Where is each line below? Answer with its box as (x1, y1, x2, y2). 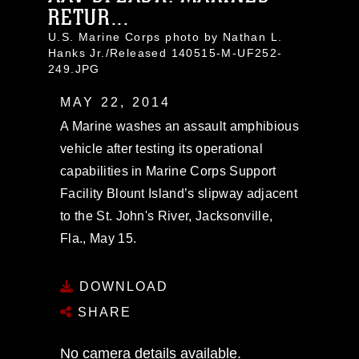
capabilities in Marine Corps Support (60, 163, 276, 178)
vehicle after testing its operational (60, 141, 263, 155)
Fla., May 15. (60, 231, 137, 245)
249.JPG (48, 62, 100, 75)
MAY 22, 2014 (60, 95, 171, 109)
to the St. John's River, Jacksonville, (60, 208, 273, 223)
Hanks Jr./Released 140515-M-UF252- (48, 46, 283, 59)
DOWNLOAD (75, 280, 168, 293)
